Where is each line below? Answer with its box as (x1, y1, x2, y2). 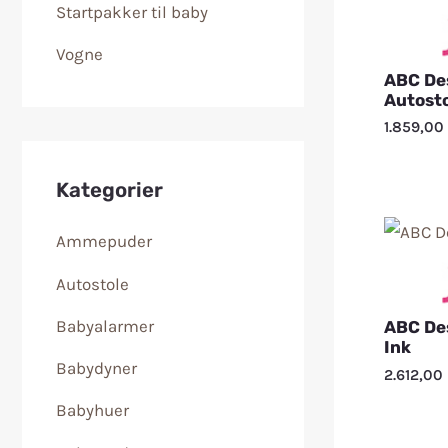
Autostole (56, 273, 129, 294)
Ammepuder (56, 231, 152, 252)
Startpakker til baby (56, 2, 208, 22)
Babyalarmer (56, 315, 154, 336)
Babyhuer (56, 400, 129, 421)
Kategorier (56, 178, 163, 203)
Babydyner (56, 358, 137, 378)
